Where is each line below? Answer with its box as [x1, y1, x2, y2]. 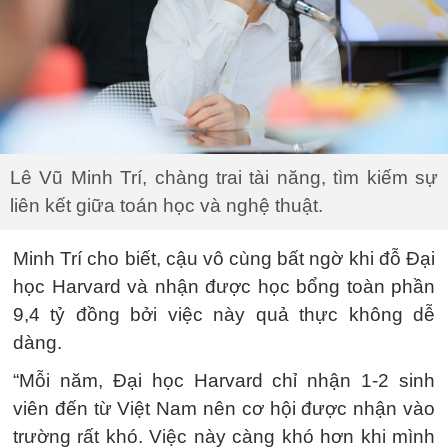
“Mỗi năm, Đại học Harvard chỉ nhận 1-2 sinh [13, 370, 435, 392]
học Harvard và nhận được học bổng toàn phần [13, 276, 435, 298]
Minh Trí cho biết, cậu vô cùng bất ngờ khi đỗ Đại [13, 248, 435, 270]
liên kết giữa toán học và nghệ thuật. [10, 195, 323, 217]
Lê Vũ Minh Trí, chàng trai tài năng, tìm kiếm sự [10, 167, 438, 189]
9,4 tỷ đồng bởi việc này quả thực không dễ [13, 304, 435, 326]
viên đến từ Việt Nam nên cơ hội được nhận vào [13, 398, 435, 420]
